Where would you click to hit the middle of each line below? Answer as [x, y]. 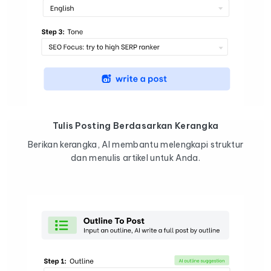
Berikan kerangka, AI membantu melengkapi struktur [135, 144]
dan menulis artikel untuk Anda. [135, 158]
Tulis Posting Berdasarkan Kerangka [135, 126]
